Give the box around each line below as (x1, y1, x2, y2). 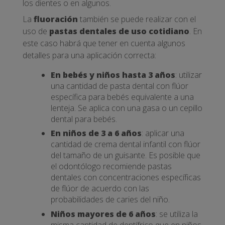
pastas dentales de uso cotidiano (49, 25, 189, 37)
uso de (23, 25, 49, 37)
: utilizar (175, 69, 202, 80)
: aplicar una (142, 128, 184, 139)
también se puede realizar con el (78, 13, 196, 25)
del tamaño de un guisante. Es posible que (51, 150, 200, 161)
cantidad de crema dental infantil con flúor (51, 139, 200, 150)
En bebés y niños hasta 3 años (51, 69, 175, 80)
